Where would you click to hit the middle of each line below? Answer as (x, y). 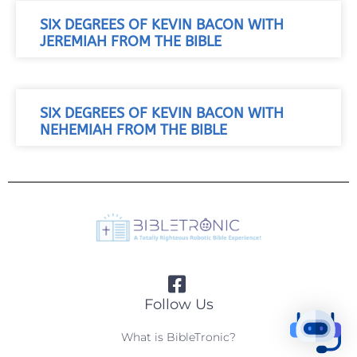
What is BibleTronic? (178, 337)
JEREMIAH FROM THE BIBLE (131, 41)
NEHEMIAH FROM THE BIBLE (133, 130)
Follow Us (178, 304)
